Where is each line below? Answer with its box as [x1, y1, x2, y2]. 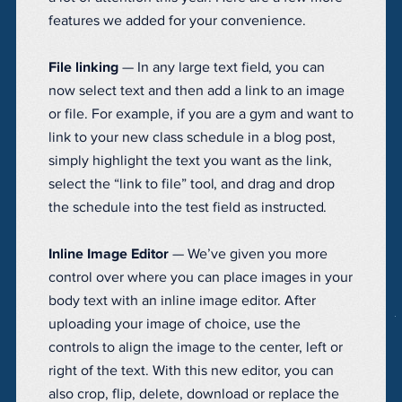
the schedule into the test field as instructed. [48, 200, 327, 215]
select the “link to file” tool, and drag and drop [48, 177, 335, 192]
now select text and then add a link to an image [48, 83, 345, 99]
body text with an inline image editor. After [48, 293, 316, 309]
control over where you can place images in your [48, 270, 353, 285]
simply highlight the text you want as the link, [48, 153, 332, 169]
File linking [48, 60, 118, 75]
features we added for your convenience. [48, 13, 306, 29]
